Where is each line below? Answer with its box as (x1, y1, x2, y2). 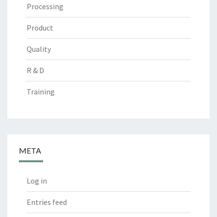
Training (27, 86, 55, 96)
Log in (27, 175, 47, 186)
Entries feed (27, 197, 67, 207)
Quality (27, 44, 51, 54)
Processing (27, 1, 63, 11)
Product (27, 22, 53, 32)
